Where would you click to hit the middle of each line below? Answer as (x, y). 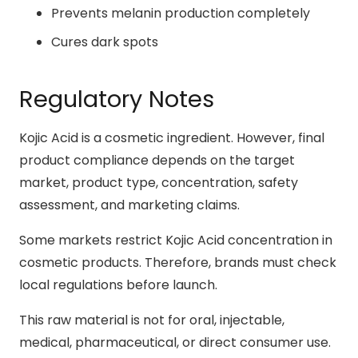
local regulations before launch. (118, 284)
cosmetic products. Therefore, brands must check (178, 262)
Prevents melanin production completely (181, 14)
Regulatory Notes (117, 99)
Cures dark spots (105, 42)
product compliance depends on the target (157, 160)
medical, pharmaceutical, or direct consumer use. (175, 342)
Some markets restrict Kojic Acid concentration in (176, 240)
